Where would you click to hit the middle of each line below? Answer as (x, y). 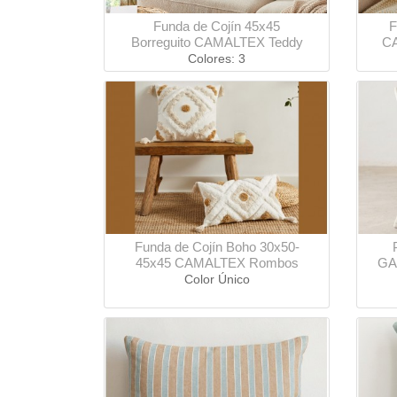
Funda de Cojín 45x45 (217, 26)
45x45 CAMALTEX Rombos (217, 262)
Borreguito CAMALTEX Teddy (217, 42)
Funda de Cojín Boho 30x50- (217, 246)
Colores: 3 (217, 58)
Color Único (217, 279)
